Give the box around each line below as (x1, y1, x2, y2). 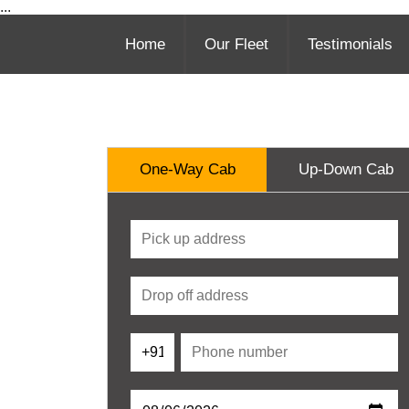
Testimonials (308, 36, 393, 53)
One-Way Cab (139, 161, 236, 178)
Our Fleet (204, 36, 268, 53)
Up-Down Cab (299, 161, 393, 178)
